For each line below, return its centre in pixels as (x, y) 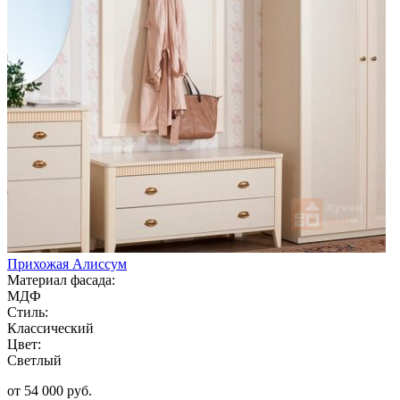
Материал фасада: (61, 279)
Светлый (34, 360)
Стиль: (28, 312)
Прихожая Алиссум (67, 263)
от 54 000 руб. (50, 390)
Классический (50, 328)
